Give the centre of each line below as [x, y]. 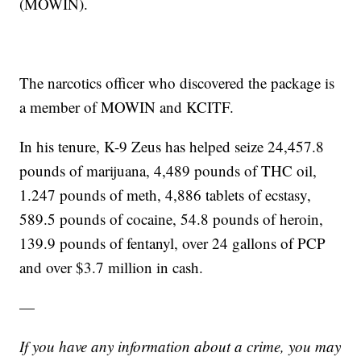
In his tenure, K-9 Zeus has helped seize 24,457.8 [172, 147]
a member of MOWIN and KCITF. [127, 107]
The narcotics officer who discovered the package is [177, 83]
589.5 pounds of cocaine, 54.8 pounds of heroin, [172, 219]
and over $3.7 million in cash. [112, 268]
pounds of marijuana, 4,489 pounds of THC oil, [168, 171]
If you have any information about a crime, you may [180, 346]
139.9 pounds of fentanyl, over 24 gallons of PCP [173, 243]
